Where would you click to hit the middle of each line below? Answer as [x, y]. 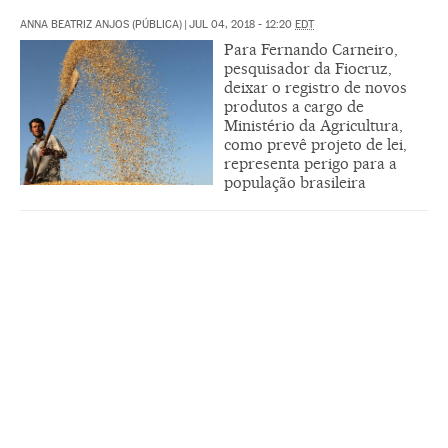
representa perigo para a [310, 163]
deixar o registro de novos [315, 87]
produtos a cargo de [294, 106]
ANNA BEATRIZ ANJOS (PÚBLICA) [101, 24]
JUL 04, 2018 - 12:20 [242, 24]
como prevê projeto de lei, [315, 144]
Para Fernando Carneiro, [311, 49]
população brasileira [295, 182]
